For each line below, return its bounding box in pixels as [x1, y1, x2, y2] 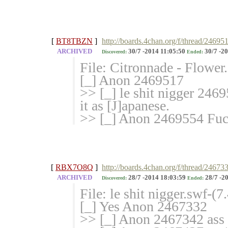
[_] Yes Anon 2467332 [80, 198, 207, 215]
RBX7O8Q [55, 163, 93, 172]
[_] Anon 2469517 [80, 72, 184, 89]
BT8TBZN [56, 37, 93, 46]
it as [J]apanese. [80, 98, 169, 114]
